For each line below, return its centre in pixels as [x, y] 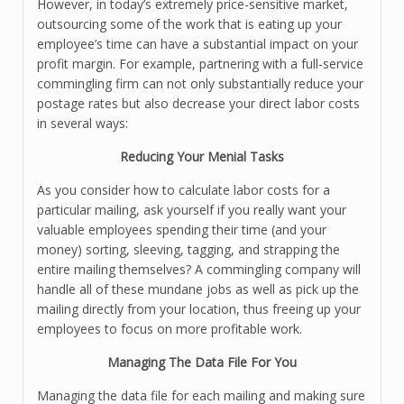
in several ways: [83, 123]
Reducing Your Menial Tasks [202, 156]
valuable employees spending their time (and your [182, 230]
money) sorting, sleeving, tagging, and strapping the [188, 249]
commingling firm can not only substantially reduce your [200, 83]
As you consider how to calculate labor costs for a [184, 190]
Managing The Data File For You [202, 362]
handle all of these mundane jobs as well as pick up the [198, 289]
